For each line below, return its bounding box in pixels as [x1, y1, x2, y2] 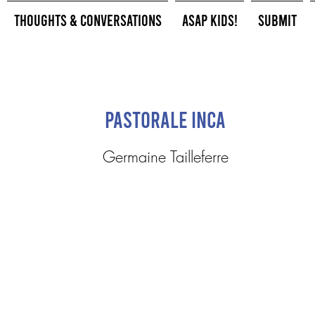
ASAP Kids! [181, 11, 238, 29]
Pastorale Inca [105, 105, 226, 132]
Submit [257, 11, 297, 29]
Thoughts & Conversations [13, 11, 162, 29]
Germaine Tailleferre [103, 146, 229, 167]
